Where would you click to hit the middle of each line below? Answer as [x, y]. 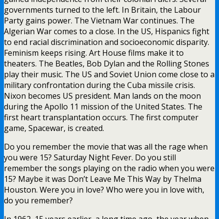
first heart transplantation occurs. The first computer [101, 117]
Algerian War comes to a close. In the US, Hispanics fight [107, 31]
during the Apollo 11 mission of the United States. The [103, 106]
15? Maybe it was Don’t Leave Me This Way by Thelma [103, 179]
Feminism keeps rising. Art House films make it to [94, 53]
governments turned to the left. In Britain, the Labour [102, 10]
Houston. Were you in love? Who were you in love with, [104, 189]
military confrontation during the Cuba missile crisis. [99, 85]
